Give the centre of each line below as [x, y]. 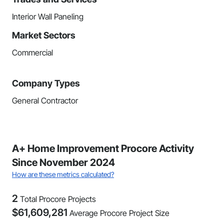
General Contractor [45, 100]
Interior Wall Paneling [48, 16]
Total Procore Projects [58, 199]
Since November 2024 [63, 162]
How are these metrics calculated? [63, 174]
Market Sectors [44, 35]
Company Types [46, 83]
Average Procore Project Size [119, 213]
